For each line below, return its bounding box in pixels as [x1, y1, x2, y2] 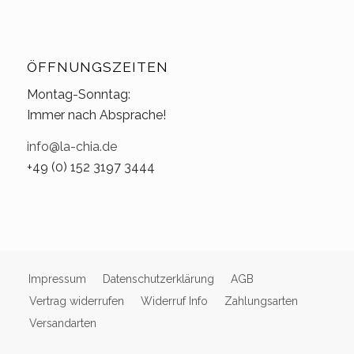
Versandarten [28, 317, 96, 330]
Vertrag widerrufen [28, 295, 124, 308]
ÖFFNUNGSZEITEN [26, 58, 168, 75]
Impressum [28, 273, 86, 286]
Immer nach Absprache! [26, 107, 166, 123]
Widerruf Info [140, 295, 208, 308]
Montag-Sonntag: [26, 87, 130, 103]
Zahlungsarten [224, 295, 298, 308]
